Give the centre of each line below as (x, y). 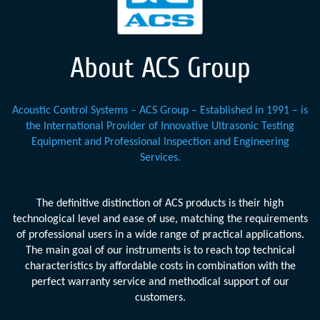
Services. (160, 158)
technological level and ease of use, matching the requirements (160, 220)
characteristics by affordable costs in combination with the (160, 267)
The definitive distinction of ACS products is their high (160, 204)
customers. (160, 298)
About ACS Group (160, 68)
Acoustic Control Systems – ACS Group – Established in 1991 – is (160, 111)
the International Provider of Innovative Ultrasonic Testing (160, 127)
